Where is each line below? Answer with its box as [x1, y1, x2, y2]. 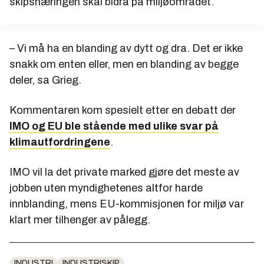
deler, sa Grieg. [9, 74, 81, 87]
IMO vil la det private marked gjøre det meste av [9, 166, 239, 179]
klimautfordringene [9, 136, 110, 148]
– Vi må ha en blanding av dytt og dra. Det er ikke [9, 42, 243, 55]
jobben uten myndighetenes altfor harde [9, 182, 203, 194]
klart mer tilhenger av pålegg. [9, 214, 150, 226]
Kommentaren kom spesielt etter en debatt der [9, 104, 236, 117]
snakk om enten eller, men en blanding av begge [9, 58, 239, 71]
